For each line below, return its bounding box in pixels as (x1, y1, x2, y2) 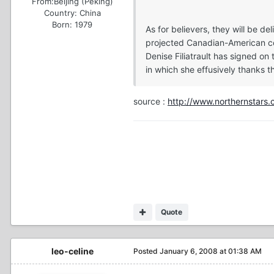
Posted (133, 246, 160, 256)
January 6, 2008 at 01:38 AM (160, 246, 262, 256)
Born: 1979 (52, 19, 92, 29)
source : (133, 96, 168, 107)
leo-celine (51, 246, 94, 257)
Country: (43, 7, 77, 18)
